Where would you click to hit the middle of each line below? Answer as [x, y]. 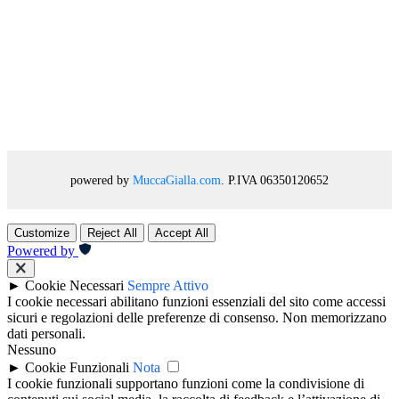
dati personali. [46, 334]
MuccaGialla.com [177, 179]
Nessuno [32, 350]
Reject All [112, 233]
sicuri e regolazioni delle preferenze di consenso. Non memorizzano [197, 318]
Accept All [182, 233]
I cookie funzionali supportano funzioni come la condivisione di [186, 384]
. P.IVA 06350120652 [275, 179]
